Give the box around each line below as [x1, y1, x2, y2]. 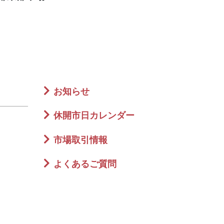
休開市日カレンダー [53, 110, 134, 121]
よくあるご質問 [53, 159, 116, 169]
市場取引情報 [53, 134, 107, 145]
